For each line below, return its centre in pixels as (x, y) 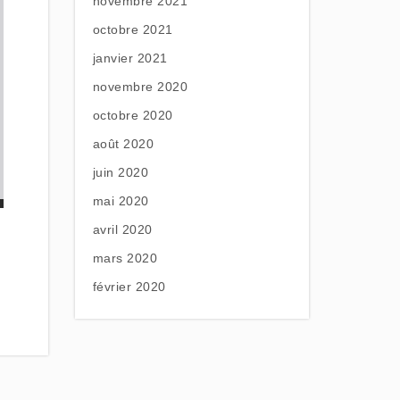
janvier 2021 (130, 58)
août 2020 (123, 144)
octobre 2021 (133, 29)
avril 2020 (122, 229)
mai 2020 (121, 201)
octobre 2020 (133, 115)
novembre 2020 (140, 87)
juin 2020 (120, 172)
